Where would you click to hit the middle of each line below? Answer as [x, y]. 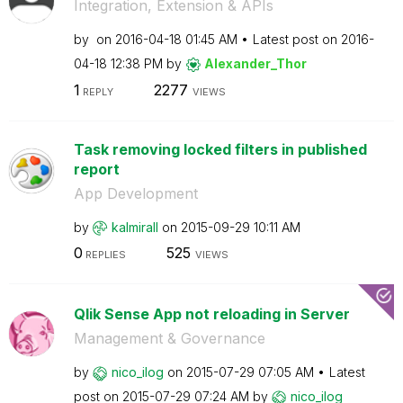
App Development [135, 193]
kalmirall [134, 227]
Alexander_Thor [255, 63]
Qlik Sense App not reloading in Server [211, 314]
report [96, 169]
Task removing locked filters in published [220, 149]
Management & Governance [169, 338]
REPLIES [104, 255]
